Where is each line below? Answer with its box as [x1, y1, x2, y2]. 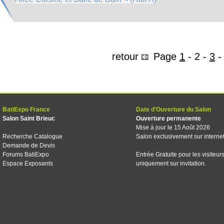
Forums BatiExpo [2, 151, 49, 158]
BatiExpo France [2, 106, 50, 113]
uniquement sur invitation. [136, 160, 206, 167]
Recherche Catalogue [2, 133, 62, 140]
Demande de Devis [2, 142, 55, 149]
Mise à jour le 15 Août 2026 [136, 124, 210, 131]
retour [112, 51, 138, 62]
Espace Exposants [2, 160, 53, 167]
